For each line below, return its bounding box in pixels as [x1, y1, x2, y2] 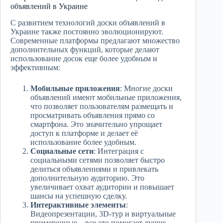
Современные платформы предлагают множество [10, 36, 180, 45]
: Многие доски [120, 84, 173, 93]
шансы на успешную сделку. [30, 191, 127, 200]
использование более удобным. [30, 137, 136, 146]
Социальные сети [30, 146, 94, 155]
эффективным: [10, 63, 60, 72]
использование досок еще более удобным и [10, 54, 157, 63]
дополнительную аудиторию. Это [30, 173, 144, 182]
